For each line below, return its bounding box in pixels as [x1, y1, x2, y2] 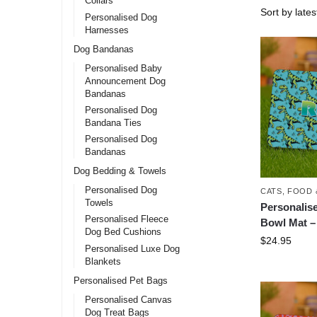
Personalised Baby [85, 62, 163, 74]
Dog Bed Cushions [85, 226, 162, 238]
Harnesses [85, 24, 129, 35]
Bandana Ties [85, 117, 142, 128]
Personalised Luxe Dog [85, 243, 180, 254]
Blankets [85, 255, 122, 267]
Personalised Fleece [85, 214, 169, 225]
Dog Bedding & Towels [73, 166, 166, 177]
